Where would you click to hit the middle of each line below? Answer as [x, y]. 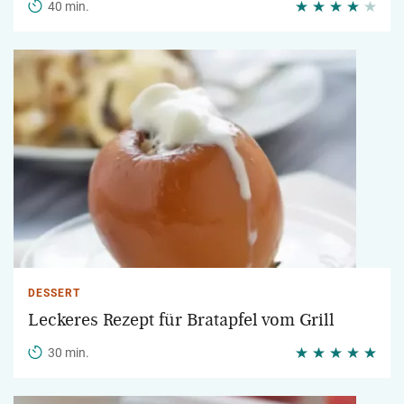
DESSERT [54, 293]
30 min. [69, 353]
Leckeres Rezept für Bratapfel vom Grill [181, 320]
